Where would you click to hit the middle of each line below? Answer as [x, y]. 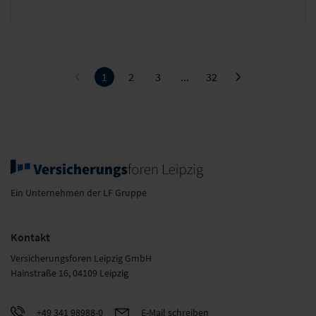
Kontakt [30, 237]
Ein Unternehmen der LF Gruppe [79, 192]
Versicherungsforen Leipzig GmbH [81, 258]
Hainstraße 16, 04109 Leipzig [69, 273]
